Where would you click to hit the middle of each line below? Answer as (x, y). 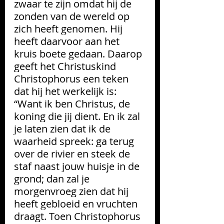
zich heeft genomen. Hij (69, 28)
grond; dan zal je (53, 178)
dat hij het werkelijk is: (66, 91)
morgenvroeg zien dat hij (72, 191)
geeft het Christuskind (66, 66)
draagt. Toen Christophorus (78, 216)
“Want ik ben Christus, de (73, 103)
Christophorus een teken (72, 78)
